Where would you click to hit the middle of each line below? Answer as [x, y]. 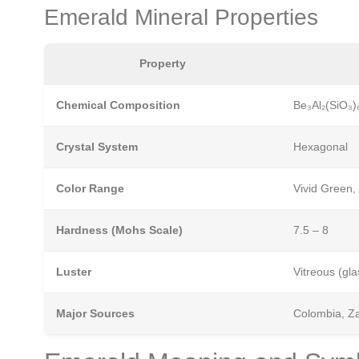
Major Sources [95, 313]
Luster [74, 271]
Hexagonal [321, 146]
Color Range [90, 188]
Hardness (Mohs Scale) [119, 230]
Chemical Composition [118, 105]
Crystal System [97, 146]
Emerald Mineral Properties [181, 17]
